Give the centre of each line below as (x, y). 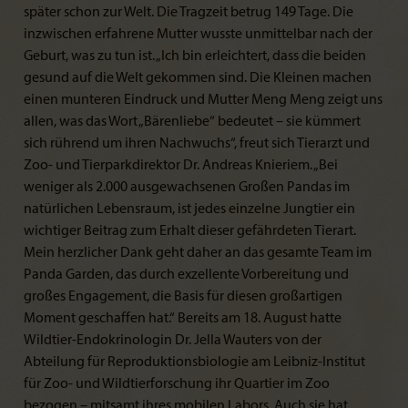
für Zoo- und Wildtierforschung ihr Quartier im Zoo (177, 384)
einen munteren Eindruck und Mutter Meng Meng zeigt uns (203, 100)
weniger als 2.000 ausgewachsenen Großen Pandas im (187, 187)
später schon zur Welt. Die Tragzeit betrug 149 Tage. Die (189, 12)
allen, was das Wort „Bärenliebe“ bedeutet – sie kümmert (192, 122)
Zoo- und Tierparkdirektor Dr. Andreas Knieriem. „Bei (181, 165)
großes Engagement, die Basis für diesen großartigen (183, 296)
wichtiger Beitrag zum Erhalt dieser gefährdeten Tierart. (190, 231)
